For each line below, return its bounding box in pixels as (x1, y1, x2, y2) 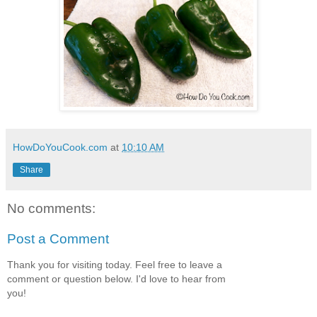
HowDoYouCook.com (13, 142, 108, 154)
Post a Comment (7, 231, 109, 247)
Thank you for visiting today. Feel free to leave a (7, 258, 222, 270)
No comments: (7, 200, 96, 216)
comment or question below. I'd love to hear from (7, 272, 226, 284)
